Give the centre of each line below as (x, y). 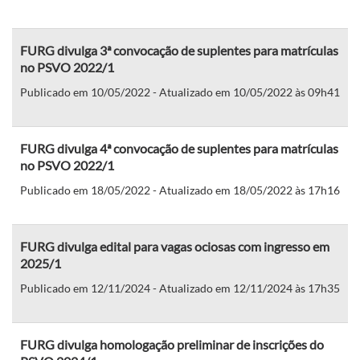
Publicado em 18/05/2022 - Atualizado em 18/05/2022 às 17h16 (180, 190)
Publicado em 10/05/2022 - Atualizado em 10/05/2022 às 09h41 (180, 92)
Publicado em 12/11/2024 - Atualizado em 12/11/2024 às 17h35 (180, 288)
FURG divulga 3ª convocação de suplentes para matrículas (179, 50)
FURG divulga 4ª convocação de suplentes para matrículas (179, 148)
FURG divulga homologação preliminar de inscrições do (172, 344)
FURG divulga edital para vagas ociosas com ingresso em (175, 246)
